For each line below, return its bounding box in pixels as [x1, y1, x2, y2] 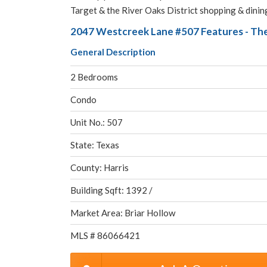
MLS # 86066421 [70, 230, 140, 241]
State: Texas [70, 139, 119, 150]
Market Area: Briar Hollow [70, 207, 175, 218]
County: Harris [70, 162, 129, 173]
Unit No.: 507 [70, 117, 123, 128]
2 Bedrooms [70, 72, 118, 82]
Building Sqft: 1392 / [70, 185, 153, 195]
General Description [70, 46, 156, 57]
